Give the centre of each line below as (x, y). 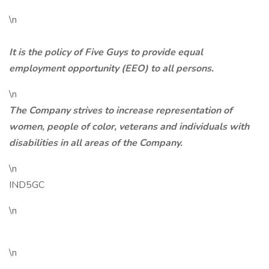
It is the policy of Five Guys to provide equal (106, 52)
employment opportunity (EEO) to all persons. (111, 68)
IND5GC (27, 185)
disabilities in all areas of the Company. (96, 143)
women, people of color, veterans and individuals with (129, 127)
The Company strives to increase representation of (121, 110)
